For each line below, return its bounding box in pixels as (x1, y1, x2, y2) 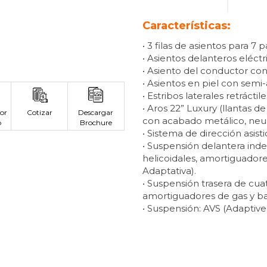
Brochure (79, 117, 112, 127)
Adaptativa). (142, 165, 196, 177)
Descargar (78, 107, 114, 117)
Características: (142, 19, 231, 33)
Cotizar (26, 107, 52, 117)
